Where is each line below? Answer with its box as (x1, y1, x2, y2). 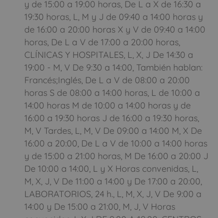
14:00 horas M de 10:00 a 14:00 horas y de (24, 99, 191, 111)
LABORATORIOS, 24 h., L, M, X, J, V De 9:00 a (24, 188, 201, 200)
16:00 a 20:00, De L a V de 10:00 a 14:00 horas (24, 137, 207, 149)
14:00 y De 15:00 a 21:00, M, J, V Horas (24, 200, 175, 212)
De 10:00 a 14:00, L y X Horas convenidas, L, (24, 163, 198, 174)
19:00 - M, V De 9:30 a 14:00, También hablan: (24, 61, 202, 73)
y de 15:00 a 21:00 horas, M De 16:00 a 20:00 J (24, 150, 208, 162)
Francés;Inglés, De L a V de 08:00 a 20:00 (24, 74, 190, 86)
